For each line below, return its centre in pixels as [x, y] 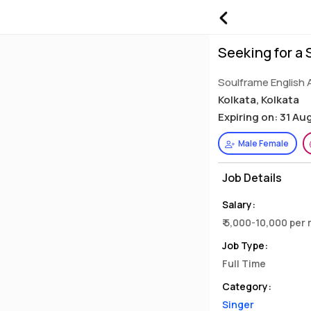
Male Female [263, 143]
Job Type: [245, 245]
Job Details [252, 178]
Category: [247, 286]
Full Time [244, 263]
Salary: [239, 204]
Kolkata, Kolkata [259, 100]
